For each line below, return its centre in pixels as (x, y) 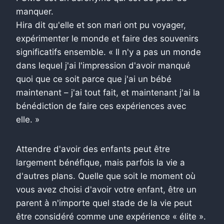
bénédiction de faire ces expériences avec (101, 106)
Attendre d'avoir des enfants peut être (93, 149)
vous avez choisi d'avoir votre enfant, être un (106, 189)
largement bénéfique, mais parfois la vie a (100, 162)
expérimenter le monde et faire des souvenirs (107, 38)
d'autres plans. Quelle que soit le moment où (106, 176)
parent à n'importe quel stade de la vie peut (104, 203)
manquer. (35, 11)
